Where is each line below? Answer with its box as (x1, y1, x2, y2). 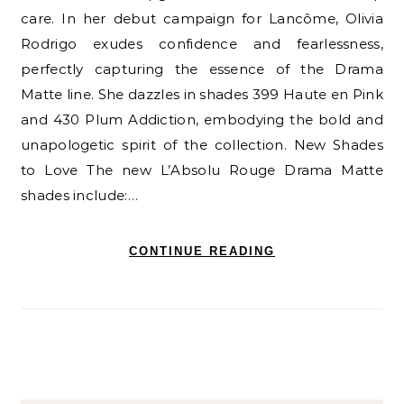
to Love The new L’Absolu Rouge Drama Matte (21, 161, 383, 179)
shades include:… (21, 187, 138, 205)
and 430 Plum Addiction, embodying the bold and (21, 111, 383, 129)
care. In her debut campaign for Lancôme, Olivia (21, 10, 383, 28)
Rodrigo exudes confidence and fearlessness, (21, 35, 383, 53)
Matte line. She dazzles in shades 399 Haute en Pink (21, 86, 383, 104)
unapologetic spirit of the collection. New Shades (21, 136, 383, 154)
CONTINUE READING (129, 244, 275, 259)
